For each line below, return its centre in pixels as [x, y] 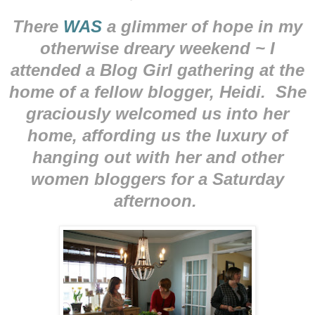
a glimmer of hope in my [202, 26]
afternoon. [157, 200]
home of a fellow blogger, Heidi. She [157, 91]
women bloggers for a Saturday [157, 179]
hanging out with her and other [157, 157]
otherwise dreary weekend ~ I [157, 48]
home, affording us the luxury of [157, 135]
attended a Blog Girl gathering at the [157, 70]
